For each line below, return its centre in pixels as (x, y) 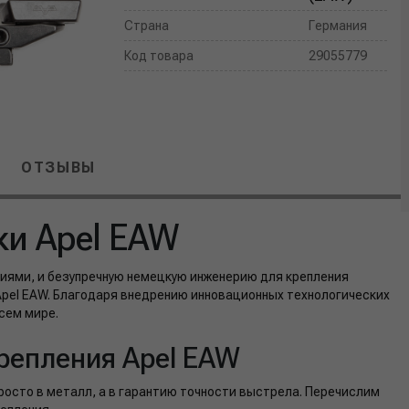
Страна (147, 26)
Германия (337, 26)
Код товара (159, 56)
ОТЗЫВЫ (58, 168)
